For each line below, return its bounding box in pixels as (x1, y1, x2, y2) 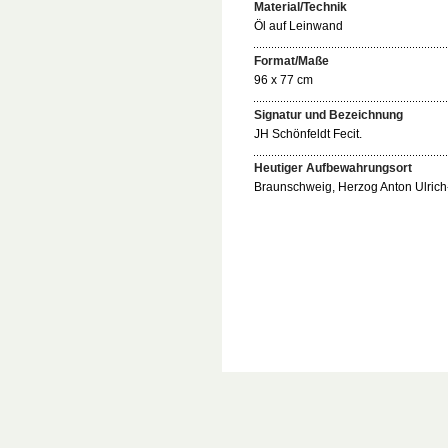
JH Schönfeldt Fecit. (254, 126, 362, 141)
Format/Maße (254, 53, 329, 68)
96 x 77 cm (254, 72, 313, 87)
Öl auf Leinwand (254, 19, 343, 34)
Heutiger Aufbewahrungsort (254, 161, 412, 176)
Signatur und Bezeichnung (254, 107, 403, 122)
